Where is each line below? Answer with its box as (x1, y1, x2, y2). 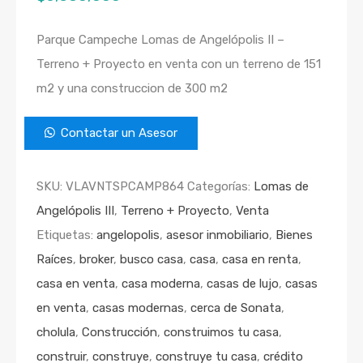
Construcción (82, 325, 157, 340)
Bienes (275, 228, 313, 243)
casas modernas (92, 301, 184, 316)
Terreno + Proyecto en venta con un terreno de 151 (36, 57, 321, 72)
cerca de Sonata (190, 301, 281, 316)
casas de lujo (207, 276, 279, 292)
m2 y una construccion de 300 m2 (36, 81, 228, 96)
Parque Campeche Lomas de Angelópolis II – (36, 32, 284, 48)
